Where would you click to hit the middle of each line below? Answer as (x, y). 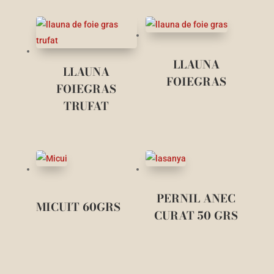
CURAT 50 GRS (196, 215)
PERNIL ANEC (196, 198)
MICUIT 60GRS (78, 207)
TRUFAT (87, 106)
